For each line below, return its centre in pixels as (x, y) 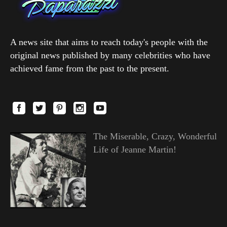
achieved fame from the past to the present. (90, 69)
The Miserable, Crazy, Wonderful (155, 137)
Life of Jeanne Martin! (135, 150)
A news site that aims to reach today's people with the (109, 42)
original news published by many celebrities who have (110, 55)
